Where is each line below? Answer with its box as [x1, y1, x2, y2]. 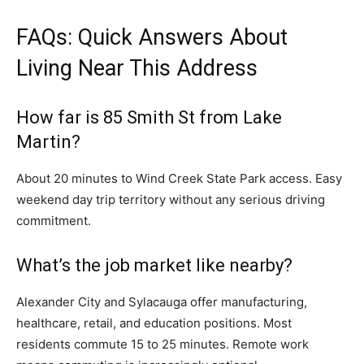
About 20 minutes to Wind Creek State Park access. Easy [16, 171, 342, 187]
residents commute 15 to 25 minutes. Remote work [16, 336, 309, 353]
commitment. [16, 213, 91, 229]
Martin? [16, 132, 80, 153]
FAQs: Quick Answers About [16, 24, 288, 51]
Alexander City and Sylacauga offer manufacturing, [16, 294, 307, 310]
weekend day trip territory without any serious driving [16, 192, 325, 208]
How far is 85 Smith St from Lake [16, 107, 282, 128]
